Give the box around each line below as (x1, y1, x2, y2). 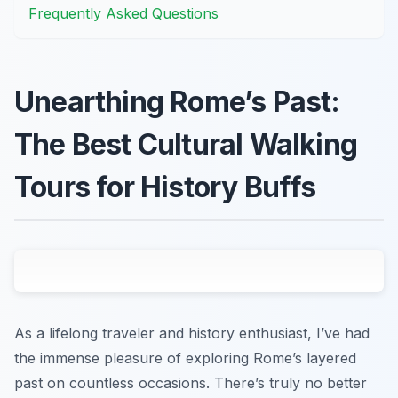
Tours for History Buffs (14, 169, 316, 204)
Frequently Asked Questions (28, 4, 219, 22)
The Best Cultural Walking (14, 126, 358, 162)
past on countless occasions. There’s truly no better (14, 373, 367, 392)
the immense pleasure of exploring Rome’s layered (14, 348, 356, 367)
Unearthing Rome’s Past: (14, 84, 340, 119)
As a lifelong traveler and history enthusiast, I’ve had (14, 323, 370, 342)
